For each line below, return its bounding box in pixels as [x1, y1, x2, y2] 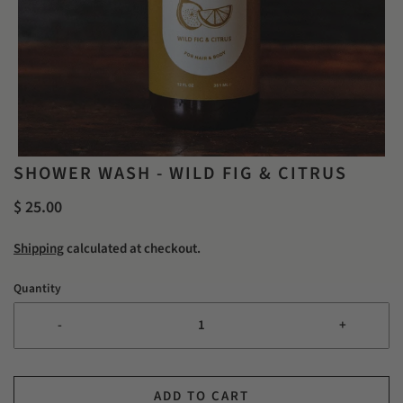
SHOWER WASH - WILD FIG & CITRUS [13, 161, 347, 186]
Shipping [13, 239, 64, 258]
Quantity [13, 280, 61, 297]
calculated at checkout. [64, 239, 201, 258]
